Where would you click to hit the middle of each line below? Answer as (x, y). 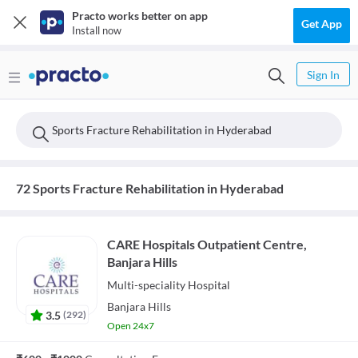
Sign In (323, 75)
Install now (97, 30)
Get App (322, 24)
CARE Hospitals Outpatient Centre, (207, 244)
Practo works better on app (140, 16)
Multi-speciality (146, 285)
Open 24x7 (131, 326)
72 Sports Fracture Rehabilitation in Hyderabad (150, 188)
